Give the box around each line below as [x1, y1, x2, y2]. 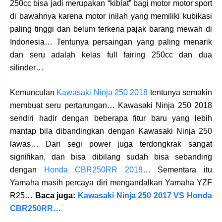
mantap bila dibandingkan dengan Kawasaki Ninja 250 [10, 126, 212, 135]
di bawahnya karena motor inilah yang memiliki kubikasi [10, 11, 212, 20]
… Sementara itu [142, 165, 213, 174]
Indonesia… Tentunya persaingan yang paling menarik [10, 37, 212, 46]
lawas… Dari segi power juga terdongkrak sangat [10, 139, 212, 148]
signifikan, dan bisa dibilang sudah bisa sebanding [10, 152, 212, 161]
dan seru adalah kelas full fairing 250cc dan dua [10, 50, 212, 59]
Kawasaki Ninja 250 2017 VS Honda [77, 191, 212, 200]
